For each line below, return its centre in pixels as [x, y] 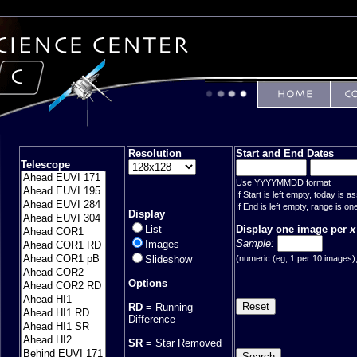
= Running [168, 307]
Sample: [255, 243]
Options [148, 283]
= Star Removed [182, 343]
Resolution [155, 154]
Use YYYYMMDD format [283, 183]
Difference [152, 319]
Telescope [45, 164]
